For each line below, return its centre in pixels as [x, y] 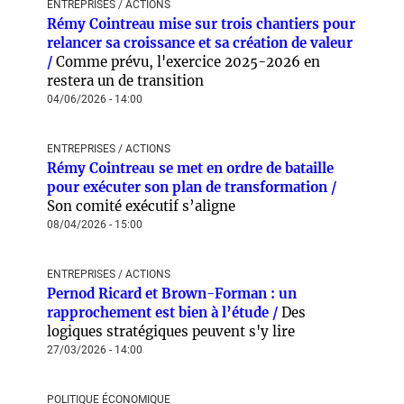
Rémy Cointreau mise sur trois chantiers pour [201, 24]
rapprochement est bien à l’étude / [164, 312]
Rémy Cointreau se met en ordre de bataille [190, 168]
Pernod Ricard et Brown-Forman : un [172, 294]
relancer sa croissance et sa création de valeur [200, 43]
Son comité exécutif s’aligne [141, 206]
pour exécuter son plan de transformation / [192, 187]
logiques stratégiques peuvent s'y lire [171, 331]
